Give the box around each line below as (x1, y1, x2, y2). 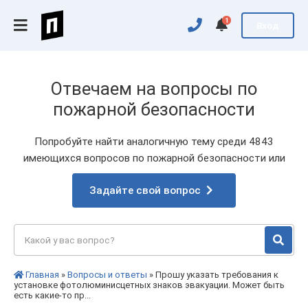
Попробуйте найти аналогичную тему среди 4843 (34, 135, 274, 148)
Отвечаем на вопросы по (51, 78, 257, 99)
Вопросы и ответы (67, 269, 147, 280)
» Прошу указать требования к (147, 269, 278, 280)
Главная (25, 269, 59, 280)
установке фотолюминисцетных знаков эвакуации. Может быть (14, 280, 285, 290)
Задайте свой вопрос (89, 184, 201, 197)
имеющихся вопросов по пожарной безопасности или (23, 152, 285, 164)
